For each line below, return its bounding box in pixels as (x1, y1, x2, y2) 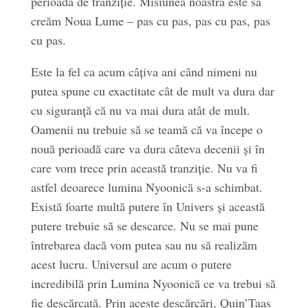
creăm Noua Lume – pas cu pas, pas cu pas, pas (30, 12, 270, 29)
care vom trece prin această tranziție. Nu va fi (30, 159, 258, 176)
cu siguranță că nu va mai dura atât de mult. (30, 102, 250, 118)
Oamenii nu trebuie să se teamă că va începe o (30, 121, 263, 137)
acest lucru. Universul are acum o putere (30, 256, 232, 272)
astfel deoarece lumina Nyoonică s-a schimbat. (30, 179, 263, 195)
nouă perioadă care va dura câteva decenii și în (30, 140, 265, 157)
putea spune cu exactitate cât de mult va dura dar (30, 82, 274, 99)
